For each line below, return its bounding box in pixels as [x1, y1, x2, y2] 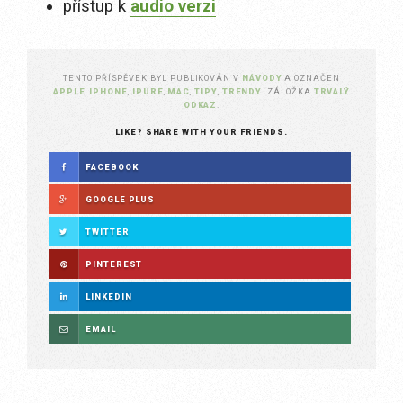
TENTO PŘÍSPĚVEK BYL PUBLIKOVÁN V [63, 73, 242, 83]
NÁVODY [241, 73, 282, 83]
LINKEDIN [85, 291, 132, 301]
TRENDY [221, 86, 263, 96]
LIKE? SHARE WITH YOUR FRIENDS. [115, 127, 288, 137]
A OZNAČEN [284, 73, 340, 83]
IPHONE [89, 86, 128, 96]
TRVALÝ [313, 86, 351, 96]
